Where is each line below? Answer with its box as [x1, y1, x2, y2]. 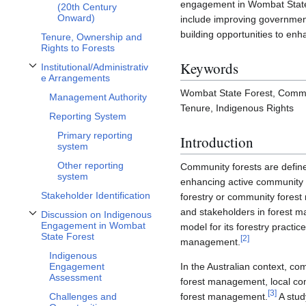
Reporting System [49, 111, 126, 122]
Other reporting [57, 160, 124, 171]
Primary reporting [57, 130, 133, 141]
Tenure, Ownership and [41, 31, 142, 43]
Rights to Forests [41, 42, 115, 54]
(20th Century [57, 1, 117, 13]
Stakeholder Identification [41, 190, 150, 201]
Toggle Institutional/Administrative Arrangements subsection [25, 69, 246, 78]
